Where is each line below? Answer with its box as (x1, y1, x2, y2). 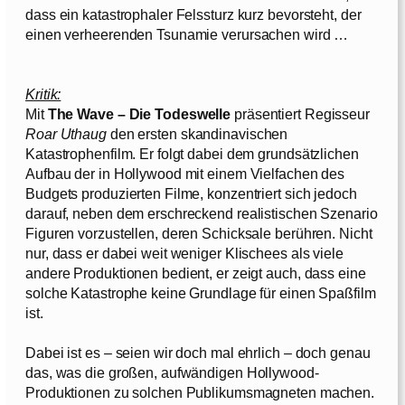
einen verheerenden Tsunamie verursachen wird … (25, 25, 349, 42)
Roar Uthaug (25, 125, 107, 142)
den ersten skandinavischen (106, 125, 288, 142)
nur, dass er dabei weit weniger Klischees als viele (25, 244, 344, 261)
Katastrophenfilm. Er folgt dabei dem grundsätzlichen (25, 145, 359, 162)
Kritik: (25, 85, 61, 102)
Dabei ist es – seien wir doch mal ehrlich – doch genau (25, 344, 371, 361)
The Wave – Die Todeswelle (47, 105, 231, 122)
